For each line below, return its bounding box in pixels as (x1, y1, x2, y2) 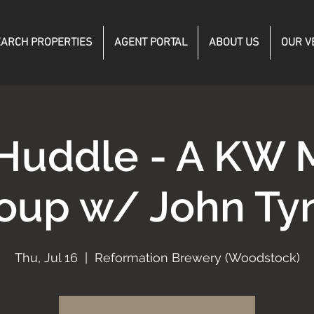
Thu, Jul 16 (14, 250, 78, 265)
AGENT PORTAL (114, 36, 187, 50)
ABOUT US (209, 36, 259, 50)
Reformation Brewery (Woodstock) (94, 250, 300, 265)
